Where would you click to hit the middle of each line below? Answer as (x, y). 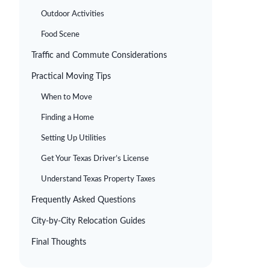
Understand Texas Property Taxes (98, 179)
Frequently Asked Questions (83, 200)
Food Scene (60, 35)
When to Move (67, 97)
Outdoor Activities (73, 14)
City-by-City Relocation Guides (88, 221)
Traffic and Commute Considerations (99, 55)
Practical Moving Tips (71, 77)
